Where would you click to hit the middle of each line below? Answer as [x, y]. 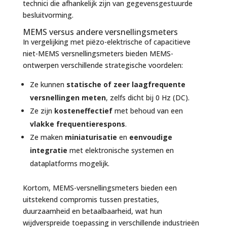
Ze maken [47, 137]
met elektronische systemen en [120, 150]
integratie [48, 150]
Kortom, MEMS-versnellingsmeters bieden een [100, 187]
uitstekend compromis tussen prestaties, [91, 199]
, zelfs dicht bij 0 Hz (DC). [147, 97]
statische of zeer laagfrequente [126, 84]
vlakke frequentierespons [77, 124]
